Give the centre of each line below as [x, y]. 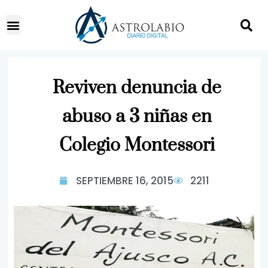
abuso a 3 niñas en [137, 117]
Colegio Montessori [137, 145]
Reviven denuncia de [137, 88]
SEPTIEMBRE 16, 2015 [124, 181]
